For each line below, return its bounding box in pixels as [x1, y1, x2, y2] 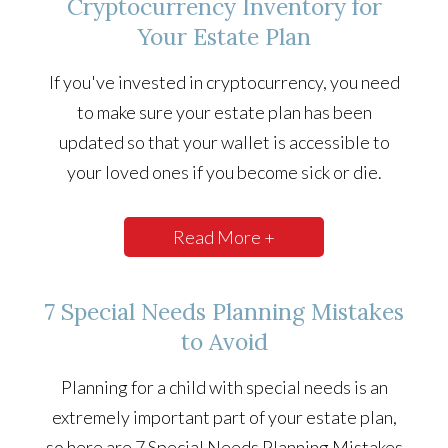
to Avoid [180, 327, 268, 357]
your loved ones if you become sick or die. [66, 161, 382, 184]
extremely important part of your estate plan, [51, 406, 397, 429]
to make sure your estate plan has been [76, 101, 372, 124]
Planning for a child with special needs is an [60, 376, 388, 399]
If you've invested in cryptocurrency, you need [48, 71, 400, 94]
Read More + [173, 226, 275, 249]
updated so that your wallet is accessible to [58, 131, 390, 154]
